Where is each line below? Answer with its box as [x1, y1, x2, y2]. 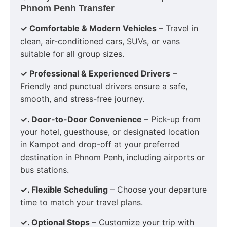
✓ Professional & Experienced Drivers [20, 68, 170, 79]
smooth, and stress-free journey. [20, 94, 144, 104]
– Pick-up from [142, 113, 201, 124]
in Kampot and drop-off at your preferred [20, 139, 180, 149]
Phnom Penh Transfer [20, 3, 115, 14]
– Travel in [157, 23, 198, 34]
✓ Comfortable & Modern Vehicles [20, 23, 157, 34]
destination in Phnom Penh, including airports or [20, 152, 205, 162]
